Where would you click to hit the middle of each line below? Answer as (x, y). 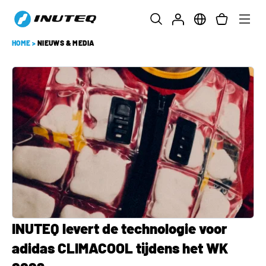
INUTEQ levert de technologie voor (120, 228)
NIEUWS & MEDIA (65, 43)
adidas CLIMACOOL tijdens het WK (120, 248)
